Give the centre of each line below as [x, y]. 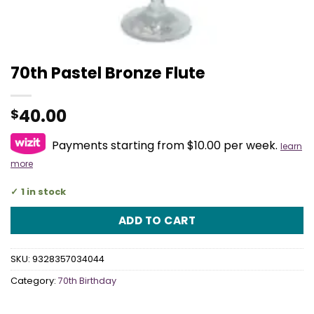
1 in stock [43, 191]
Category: [34, 281]
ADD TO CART [157, 220]
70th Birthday [87, 281]
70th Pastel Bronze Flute [108, 73]
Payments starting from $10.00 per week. [165, 145]
